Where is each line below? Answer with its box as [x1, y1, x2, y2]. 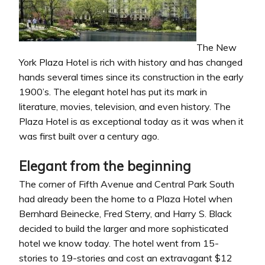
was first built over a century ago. [19, 130, 159, 142]
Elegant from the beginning [19, 157, 191, 174]
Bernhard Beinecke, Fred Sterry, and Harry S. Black [19, 207, 232, 219]
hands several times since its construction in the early [19, 70, 244, 83]
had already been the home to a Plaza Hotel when [19, 192, 232, 205]
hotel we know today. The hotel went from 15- [19, 237, 219, 249]
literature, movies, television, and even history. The [19, 100, 231, 112]
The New [196, 41, 237, 53]
